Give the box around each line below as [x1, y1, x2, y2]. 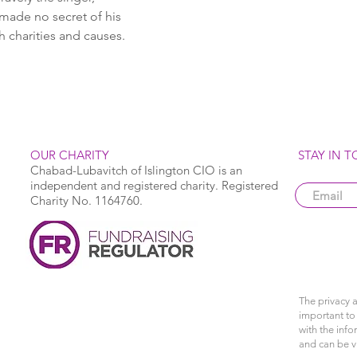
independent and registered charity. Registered [30, 178, 278, 193]
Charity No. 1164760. [30, 193, 143, 208]
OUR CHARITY [30, 147, 109, 163]
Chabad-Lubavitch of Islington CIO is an [30, 163, 242, 178]
